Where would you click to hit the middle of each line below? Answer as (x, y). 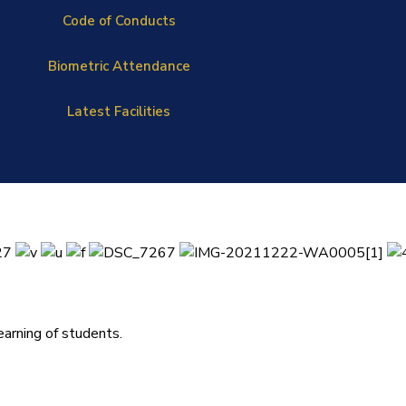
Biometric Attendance (119, 66)
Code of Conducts (119, 21)
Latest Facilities (119, 111)
